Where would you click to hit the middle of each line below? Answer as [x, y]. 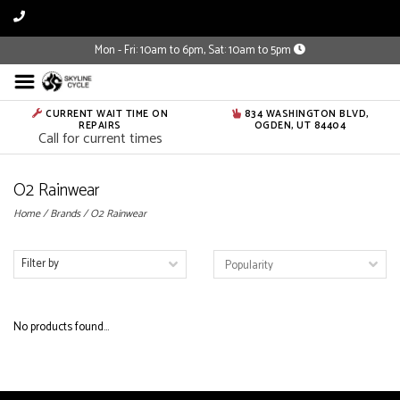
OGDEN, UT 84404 [300, 126]
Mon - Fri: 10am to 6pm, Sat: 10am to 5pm [194, 50]
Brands [65, 214]
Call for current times [100, 139]
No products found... [61, 327]
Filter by [40, 264]
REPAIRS [100, 126]
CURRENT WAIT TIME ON [105, 114]
